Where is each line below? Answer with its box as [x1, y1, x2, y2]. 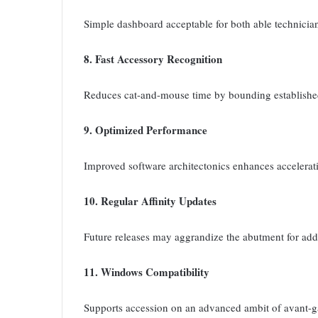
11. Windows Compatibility [84, 264, 209, 280]
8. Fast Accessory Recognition [84, 51, 222, 67]
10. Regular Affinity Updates [84, 193, 216, 209]
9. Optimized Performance [84, 122, 207, 138]
